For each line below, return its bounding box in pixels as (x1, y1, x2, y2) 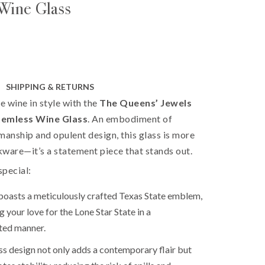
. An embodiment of (88, 113, 173, 124)
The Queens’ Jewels (99, 97, 192, 108)
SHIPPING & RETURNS (5, 82, 94, 92)
